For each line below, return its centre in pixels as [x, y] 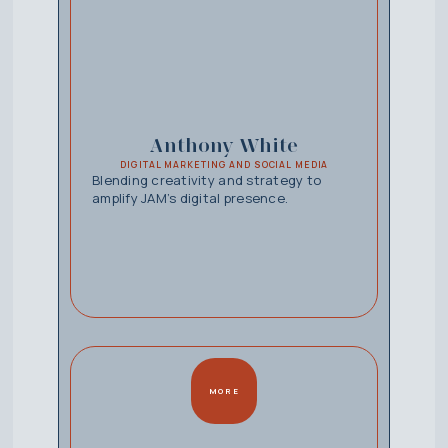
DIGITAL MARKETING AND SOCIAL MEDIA [224, 165]
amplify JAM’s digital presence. [190, 198]
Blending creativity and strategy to [206, 180]
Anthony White [223, 145]
